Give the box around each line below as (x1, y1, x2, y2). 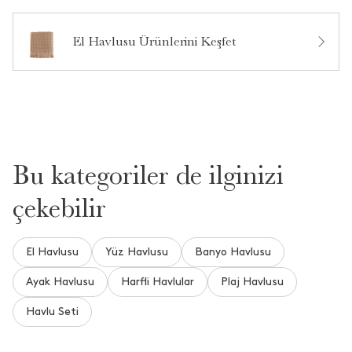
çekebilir (13, 192, 106, 224)
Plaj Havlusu (221, 276, 284, 287)
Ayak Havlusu (26, 276, 94, 287)
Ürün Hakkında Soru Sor (104, 27, 247, 40)
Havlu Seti (26, 306, 79, 317)
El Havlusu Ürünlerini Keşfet (72, 33, 236, 49)
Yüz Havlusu (105, 246, 168, 257)
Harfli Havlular (121, 276, 194, 287)
